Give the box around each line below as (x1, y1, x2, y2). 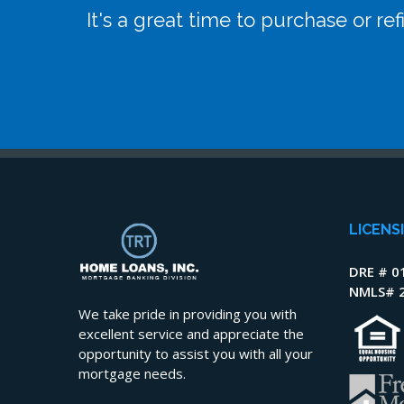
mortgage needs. (78, 364, 186, 383)
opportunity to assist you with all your (78, 344, 313, 363)
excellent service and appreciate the (78, 325, 304, 344)
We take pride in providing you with (78, 305, 297, 324)
